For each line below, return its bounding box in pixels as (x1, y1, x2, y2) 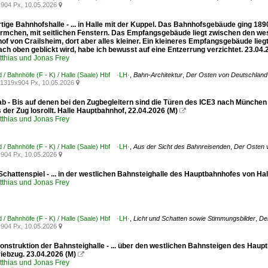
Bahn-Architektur (133, 71, 182, 78)
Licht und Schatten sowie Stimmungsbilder (133, 215, 255, 222)
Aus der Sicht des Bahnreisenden (133, 143, 230, 150)
